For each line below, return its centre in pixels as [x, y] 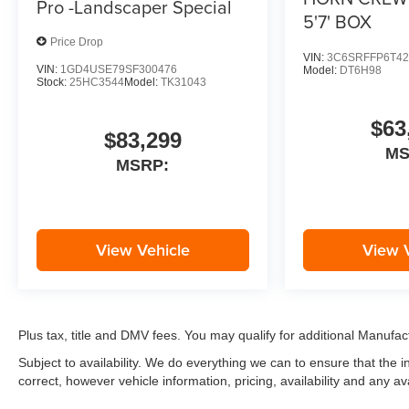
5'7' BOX [337, 22]
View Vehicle [142, 250]
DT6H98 [360, 71]
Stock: [53, 83]
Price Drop [77, 42]
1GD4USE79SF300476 [119, 70]
